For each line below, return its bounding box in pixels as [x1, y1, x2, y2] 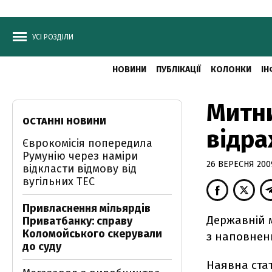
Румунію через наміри [22, 149, 138, 163]
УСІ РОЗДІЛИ [32, 33, 73, 41]
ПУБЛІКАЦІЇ [155, 64, 201, 75]
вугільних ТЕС [22, 175, 95, 188]
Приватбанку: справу [22, 214, 132, 228]
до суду [22, 240, 61, 253]
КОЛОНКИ [210, 64, 251, 75]
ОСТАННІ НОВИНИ [22, 115, 106, 127]
